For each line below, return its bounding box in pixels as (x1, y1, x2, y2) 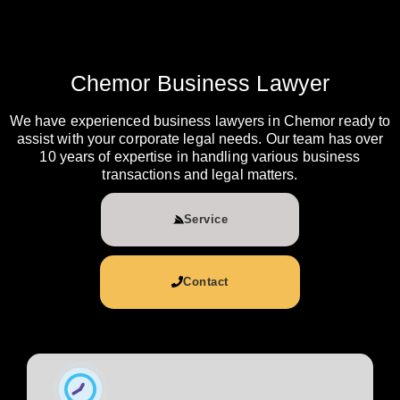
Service (183, 212, 229, 226)
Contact (183, 274, 229, 288)
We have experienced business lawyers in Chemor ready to (9, 112, 391, 129)
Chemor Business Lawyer (70, 70, 330, 96)
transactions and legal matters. (102, 166, 298, 182)
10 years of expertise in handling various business (39, 148, 361, 164)
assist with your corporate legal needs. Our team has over (16, 130, 384, 146)
